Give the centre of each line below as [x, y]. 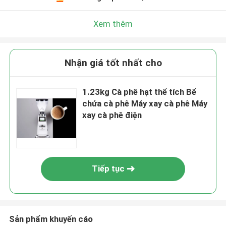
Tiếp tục [108, 169]
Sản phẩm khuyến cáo [51, 219]
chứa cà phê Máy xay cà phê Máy [145, 104]
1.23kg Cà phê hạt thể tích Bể [139, 92]
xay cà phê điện [112, 115]
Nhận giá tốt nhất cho [113, 63]
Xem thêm [113, 23]
